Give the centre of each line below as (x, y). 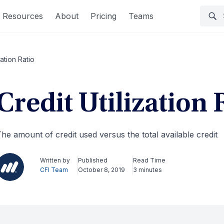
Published (92, 160)
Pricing (103, 16)
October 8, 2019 (101, 170)
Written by (55, 160)
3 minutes (147, 170)
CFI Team (54, 170)
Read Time (149, 160)
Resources (23, 16)
